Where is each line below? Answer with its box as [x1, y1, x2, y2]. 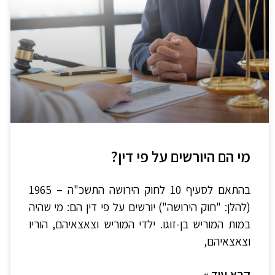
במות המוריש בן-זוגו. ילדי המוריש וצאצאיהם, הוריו [28, 217, 250, 232]
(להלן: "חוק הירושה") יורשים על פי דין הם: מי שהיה [28, 199, 250, 215]
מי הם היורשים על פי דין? [111, 146, 250, 167]
